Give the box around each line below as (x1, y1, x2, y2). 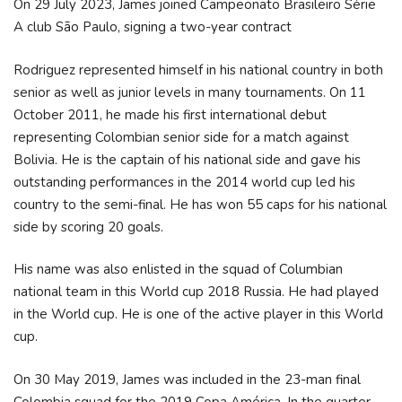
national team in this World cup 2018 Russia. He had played (13, 283, 379, 301)
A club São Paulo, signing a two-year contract (13, 18, 292, 36)
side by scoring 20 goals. (13, 217, 163, 236)
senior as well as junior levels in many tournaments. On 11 (13, 83, 366, 101)
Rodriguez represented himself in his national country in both (13, 60, 383, 79)
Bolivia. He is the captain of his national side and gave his (13, 150, 361, 169)
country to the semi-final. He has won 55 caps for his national (13, 195, 387, 214)
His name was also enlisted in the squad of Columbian (13, 260, 343, 278)
